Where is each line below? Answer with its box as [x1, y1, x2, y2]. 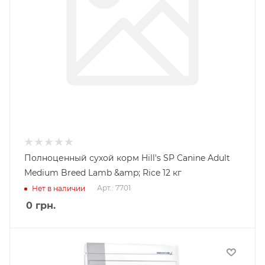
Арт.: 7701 [97, 183, 131, 193]
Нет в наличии [32, 183, 85, 193]
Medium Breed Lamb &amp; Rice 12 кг [24, 167, 182, 178]
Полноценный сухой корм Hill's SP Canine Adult [24, 153, 230, 163]
